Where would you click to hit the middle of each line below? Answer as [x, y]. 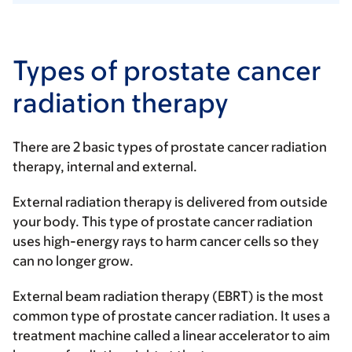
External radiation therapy [92, 202]
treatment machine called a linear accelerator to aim [171, 335]
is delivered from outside [250, 202]
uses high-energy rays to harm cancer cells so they [166, 241]
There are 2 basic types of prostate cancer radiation [170, 147]
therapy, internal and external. [106, 166]
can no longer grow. [75, 260]
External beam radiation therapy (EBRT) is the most [168, 296]
